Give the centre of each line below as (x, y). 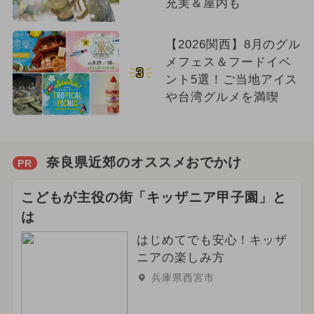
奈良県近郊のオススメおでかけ (144, 162)
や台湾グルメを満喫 (222, 97)
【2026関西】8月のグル (233, 44)
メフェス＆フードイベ (228, 62)
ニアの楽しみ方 (180, 258)
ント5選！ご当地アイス (232, 79)
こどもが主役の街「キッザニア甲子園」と (154, 198)
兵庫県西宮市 (183, 278)
